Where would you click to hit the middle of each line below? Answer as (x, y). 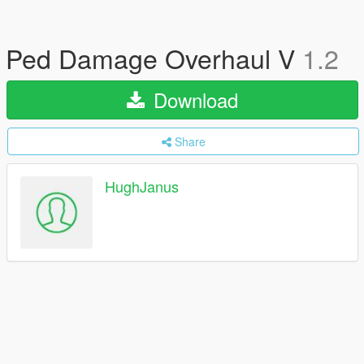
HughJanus (142, 186)
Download (193, 100)
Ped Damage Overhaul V (154, 58)
